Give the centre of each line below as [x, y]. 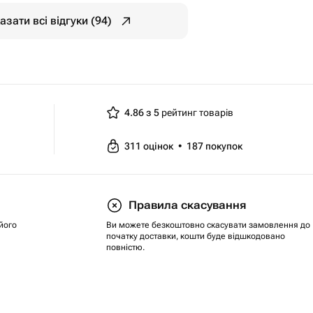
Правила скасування [187, 205]
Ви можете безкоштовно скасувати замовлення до [208, 225]
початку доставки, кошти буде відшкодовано [196, 236]
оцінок [159, 146]
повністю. [125, 247]
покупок [224, 146]
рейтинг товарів [196, 112]
